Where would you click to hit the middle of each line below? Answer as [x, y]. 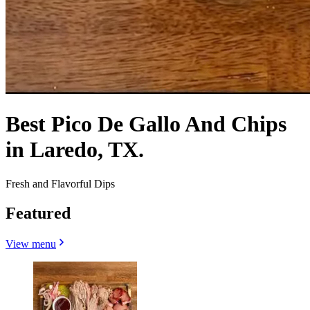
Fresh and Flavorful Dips [60, 183]
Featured [38, 213]
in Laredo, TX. [75, 150]
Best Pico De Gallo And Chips [146, 124]
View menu [31, 244]
